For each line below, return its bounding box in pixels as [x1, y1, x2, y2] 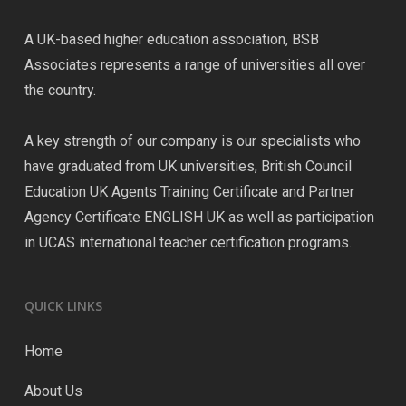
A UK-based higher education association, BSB [24, 31, 319, 48]
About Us [24, 382, 82, 400]
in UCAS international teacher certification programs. [24, 234, 352, 251]
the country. [24, 82, 96, 99]
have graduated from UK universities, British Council [24, 158, 352, 175]
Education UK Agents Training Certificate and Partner [24, 183, 354, 200]
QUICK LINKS [24, 297, 102, 314]
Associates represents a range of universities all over [24, 56, 365, 73]
